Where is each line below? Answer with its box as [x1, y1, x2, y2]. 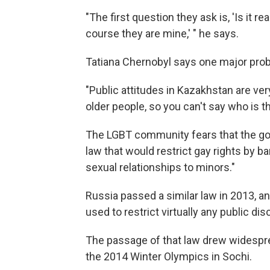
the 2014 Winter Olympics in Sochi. [86, 250, 252, 263]
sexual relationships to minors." [86, 161, 235, 174]
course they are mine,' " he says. [86, 27, 239, 40]
